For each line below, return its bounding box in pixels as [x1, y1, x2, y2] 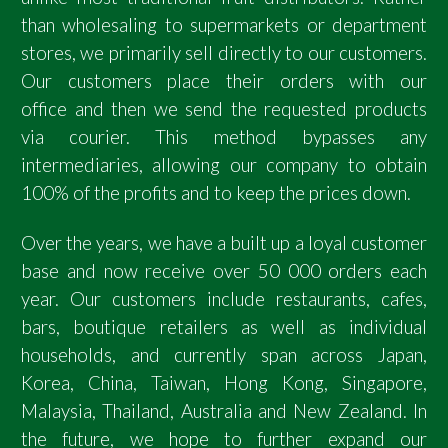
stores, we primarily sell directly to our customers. [21, 41, 427, 64]
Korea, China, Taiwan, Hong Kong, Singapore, [21, 372, 427, 395]
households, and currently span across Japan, [21, 344, 427, 367]
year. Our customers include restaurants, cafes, [21, 288, 427, 311]
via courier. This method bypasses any [21, 125, 427, 148]
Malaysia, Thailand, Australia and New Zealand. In [21, 400, 427, 423]
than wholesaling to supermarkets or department [21, 13, 427, 36]
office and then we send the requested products [21, 97, 427, 120]
